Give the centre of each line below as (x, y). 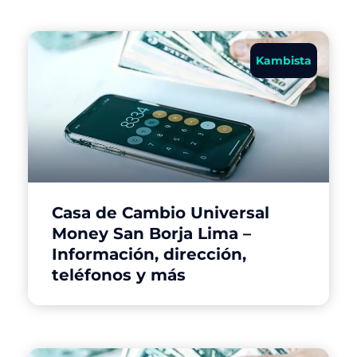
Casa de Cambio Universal (161, 212)
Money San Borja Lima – (151, 233)
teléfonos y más (119, 275)
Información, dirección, (149, 254)
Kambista (284, 60)
